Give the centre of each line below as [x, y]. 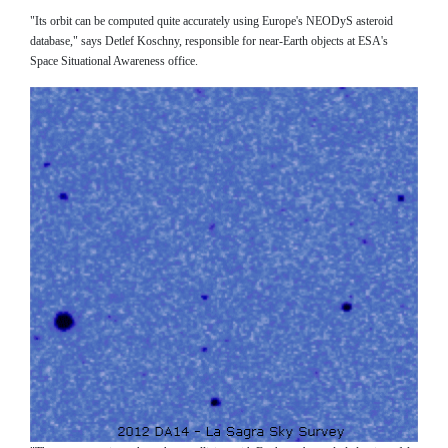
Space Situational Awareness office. [114, 60]
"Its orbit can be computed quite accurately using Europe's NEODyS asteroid [211, 20]
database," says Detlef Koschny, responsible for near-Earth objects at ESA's [209, 40]
